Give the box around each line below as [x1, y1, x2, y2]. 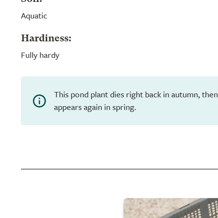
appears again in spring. [54, 101, 136, 113]
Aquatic [21, 9, 47, 21]
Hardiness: [21, 34, 72, 44]
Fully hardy [21, 49, 59, 61]
